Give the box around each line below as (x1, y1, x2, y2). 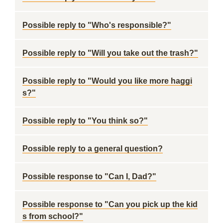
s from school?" (22, 212, 83, 221)
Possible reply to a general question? (22, 144, 163, 153)
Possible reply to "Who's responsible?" (22, 21, 171, 29)
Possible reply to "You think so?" (22, 116, 148, 125)
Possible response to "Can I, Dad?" (22, 172, 156, 181)
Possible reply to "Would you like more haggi (22, 77, 192, 85)
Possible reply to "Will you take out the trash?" (22, 49, 198, 57)
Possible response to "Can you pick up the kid (22, 200, 198, 209)
